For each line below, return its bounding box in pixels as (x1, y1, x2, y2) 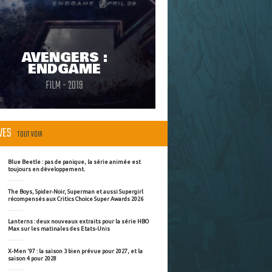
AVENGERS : (21, 48, 107, 68)
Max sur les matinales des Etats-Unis (8, 225, 110, 232)
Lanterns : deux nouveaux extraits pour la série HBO (8, 217, 149, 225)
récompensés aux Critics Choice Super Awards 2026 (8, 195, 143, 202)
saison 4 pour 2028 (8, 254, 56, 262)
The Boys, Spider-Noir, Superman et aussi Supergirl (8, 188, 143, 195)
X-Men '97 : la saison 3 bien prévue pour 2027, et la (8, 247, 143, 254)
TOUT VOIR (18, 127, 43, 141)
